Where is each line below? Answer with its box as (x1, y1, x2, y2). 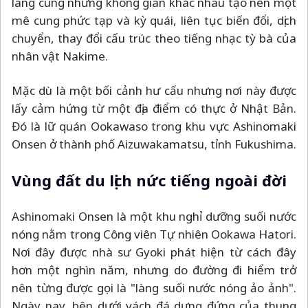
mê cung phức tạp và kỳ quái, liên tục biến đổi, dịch (12, 12, 296, 29)
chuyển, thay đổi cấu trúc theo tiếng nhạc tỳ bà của (12, 30, 296, 47)
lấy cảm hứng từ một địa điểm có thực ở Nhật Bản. (12, 100, 296, 117)
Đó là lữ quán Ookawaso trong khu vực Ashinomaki (12, 118, 296, 135)
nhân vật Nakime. (12, 48, 108, 65)
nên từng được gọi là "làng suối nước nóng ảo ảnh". (12, 280, 296, 296)
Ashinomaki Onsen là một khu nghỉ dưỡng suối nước (12, 208, 296, 225)
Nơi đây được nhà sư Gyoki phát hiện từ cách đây (12, 244, 296, 261)
